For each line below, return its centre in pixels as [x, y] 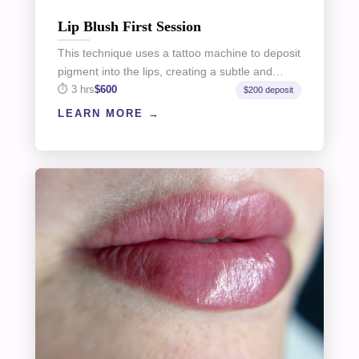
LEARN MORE [103, 113]
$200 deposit [269, 89]
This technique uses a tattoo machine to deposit [179, 52]
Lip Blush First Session [129, 26]
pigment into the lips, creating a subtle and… [170, 71]
